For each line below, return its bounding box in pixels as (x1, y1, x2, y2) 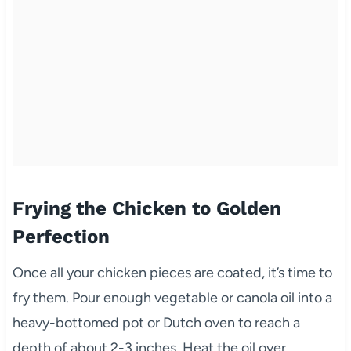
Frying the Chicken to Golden (12, 197, 281, 220)
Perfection (12, 226, 110, 248)
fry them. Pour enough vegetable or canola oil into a (12, 289, 332, 307)
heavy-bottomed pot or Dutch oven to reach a (12, 314, 300, 332)
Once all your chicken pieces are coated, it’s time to (12, 264, 332, 282)
